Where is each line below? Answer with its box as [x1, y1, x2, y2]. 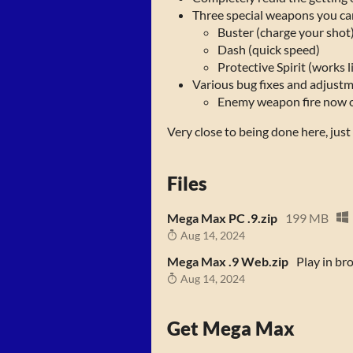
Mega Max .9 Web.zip [167, 253, 288, 269]
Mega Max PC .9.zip [167, 210, 277, 225]
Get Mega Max [167, 316, 295, 340]
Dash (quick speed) [217, 42, 320, 57]
